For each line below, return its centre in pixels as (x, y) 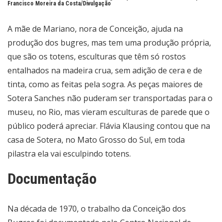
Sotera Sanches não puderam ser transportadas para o (110, 98)
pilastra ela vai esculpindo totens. (69, 154)
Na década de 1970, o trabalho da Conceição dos (97, 209)
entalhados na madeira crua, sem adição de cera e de (105, 71)
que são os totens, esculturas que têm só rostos (97, 57)
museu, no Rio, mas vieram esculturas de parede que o (109, 112)
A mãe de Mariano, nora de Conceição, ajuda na (95, 29)
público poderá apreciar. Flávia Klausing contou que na (109, 126)
